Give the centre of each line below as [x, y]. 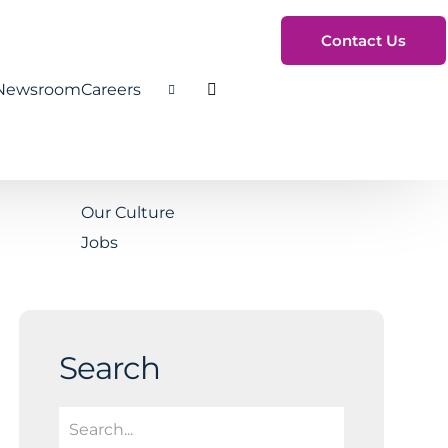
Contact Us [363, 40]
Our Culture [127, 212]
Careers [110, 89]
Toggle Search [262, 105]
